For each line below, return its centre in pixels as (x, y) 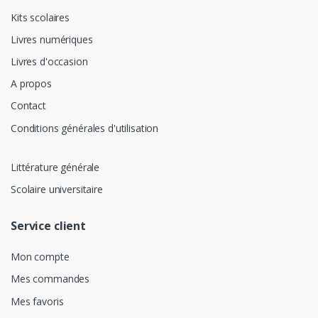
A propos (31, 84)
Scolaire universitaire (57, 190)
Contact (28, 106)
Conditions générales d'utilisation (85, 128)
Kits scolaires (40, 17)
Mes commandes (50, 279)
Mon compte (40, 257)
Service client (48, 226)
